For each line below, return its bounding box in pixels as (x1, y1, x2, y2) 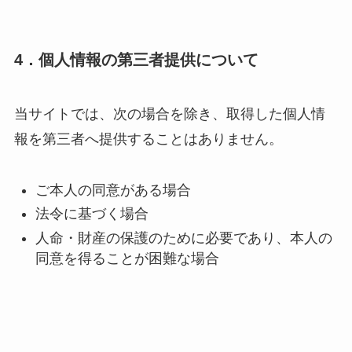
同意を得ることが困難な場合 (35, 250, 219, 266)
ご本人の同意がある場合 (35, 182, 191, 198)
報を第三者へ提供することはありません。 (13, 131, 283, 148)
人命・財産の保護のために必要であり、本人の (35, 229, 332, 246)
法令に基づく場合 (35, 206, 148, 222)
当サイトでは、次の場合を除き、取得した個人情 (13, 106, 325, 123)
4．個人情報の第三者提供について (13, 50, 258, 68)
